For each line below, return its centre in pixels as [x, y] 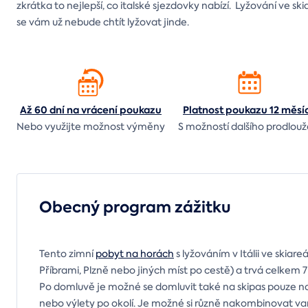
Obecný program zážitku [135, 207]
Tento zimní [67, 253]
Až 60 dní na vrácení [70, 110]
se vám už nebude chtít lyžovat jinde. [103, 22]
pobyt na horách [135, 253]
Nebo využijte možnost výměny [91, 126]
